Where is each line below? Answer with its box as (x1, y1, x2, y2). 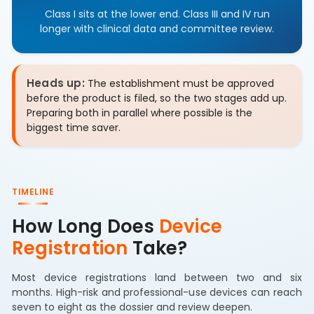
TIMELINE (12, 185, 54, 198)
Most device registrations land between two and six (12, 270, 302, 285)
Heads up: (27, 75, 85, 90)
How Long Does (12, 213, 155, 239)
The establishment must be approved (88, 76, 275, 90)
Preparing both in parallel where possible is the (27, 105, 252, 120)
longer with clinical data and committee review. (40, 21, 274, 36)
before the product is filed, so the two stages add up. (27, 90, 287, 105)
